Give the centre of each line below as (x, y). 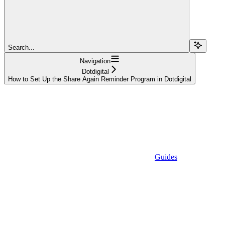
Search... (21, 47)
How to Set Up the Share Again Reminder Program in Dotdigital (100, 79)
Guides (166, 157)
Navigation (95, 61)
